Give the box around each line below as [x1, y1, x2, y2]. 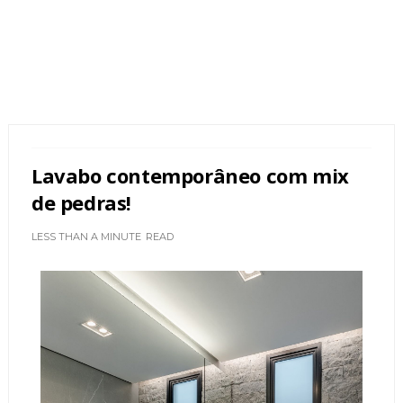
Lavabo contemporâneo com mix [31, 162, 349, 189]
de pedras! [31, 189, 131, 216]
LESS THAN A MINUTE [31, 230, 141, 243]
